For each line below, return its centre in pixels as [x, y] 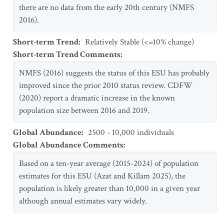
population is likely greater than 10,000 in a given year [109, 188]
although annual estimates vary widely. [83, 201]
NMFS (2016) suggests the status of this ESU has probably [114, 73]
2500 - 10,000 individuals [131, 132]
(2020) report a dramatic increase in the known [97, 98]
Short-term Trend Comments [67, 54]
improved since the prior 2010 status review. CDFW [106, 85]
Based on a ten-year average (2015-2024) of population [109, 163]
